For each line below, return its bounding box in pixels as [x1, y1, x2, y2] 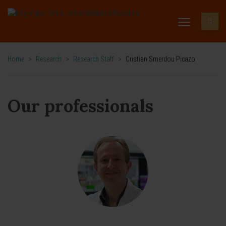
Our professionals [8, 95, 153, 117]
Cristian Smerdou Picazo [126, 55, 195, 63]
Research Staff [73, 55, 114, 63]
